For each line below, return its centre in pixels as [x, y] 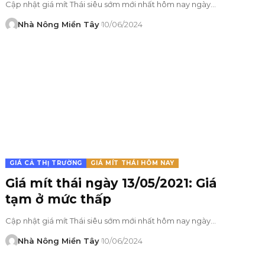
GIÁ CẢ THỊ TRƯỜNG [46, 163]
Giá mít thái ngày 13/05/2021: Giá [111, 183]
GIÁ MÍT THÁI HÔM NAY [133, 163]
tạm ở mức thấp [59, 199]
